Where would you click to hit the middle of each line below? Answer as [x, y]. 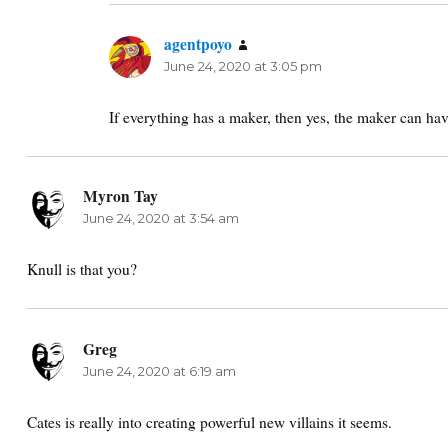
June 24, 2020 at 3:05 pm [243, 65]
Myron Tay [120, 196]
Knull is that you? [82, 269]
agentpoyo [198, 43]
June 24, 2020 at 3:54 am [160, 218]
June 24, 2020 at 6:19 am [159, 370]
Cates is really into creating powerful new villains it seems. [210, 421]
